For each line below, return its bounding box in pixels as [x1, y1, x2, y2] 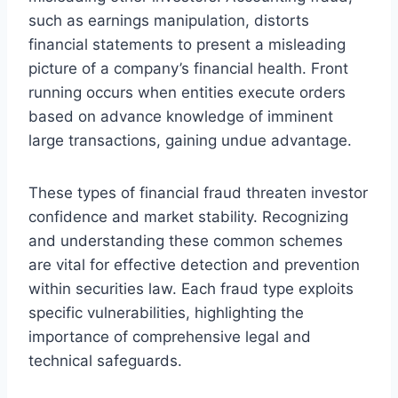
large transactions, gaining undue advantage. [28, 131, 352, 149]
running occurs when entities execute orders [28, 83, 346, 101]
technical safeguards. [28, 351, 182, 370]
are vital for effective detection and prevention [28, 255, 360, 274]
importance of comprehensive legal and [28, 327, 311, 346]
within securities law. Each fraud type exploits [28, 279, 354, 298]
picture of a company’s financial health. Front [28, 59, 348, 77]
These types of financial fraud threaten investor [28, 183, 368, 202]
